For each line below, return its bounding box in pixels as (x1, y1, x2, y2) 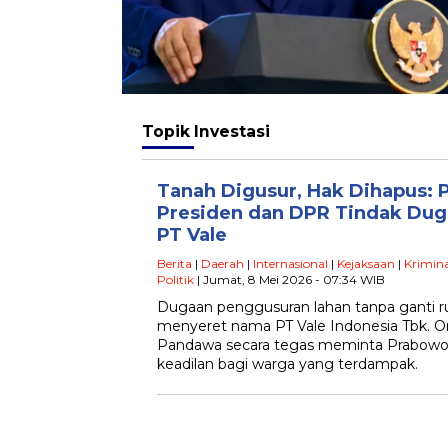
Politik (157, 271, 194, 287)
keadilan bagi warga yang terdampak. (157, 354, 418, 373)
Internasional (253, 255, 328, 271)
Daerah (201, 255, 244, 271)
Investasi (194, 121, 270, 141)
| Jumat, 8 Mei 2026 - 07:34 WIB (194, 271, 385, 287)
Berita (157, 255, 192, 271)
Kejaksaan (337, 255, 395, 271)
